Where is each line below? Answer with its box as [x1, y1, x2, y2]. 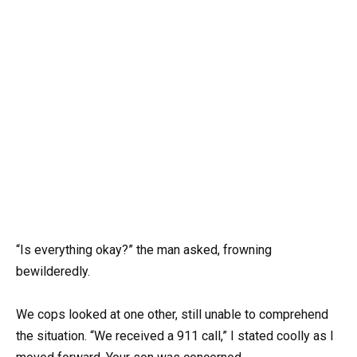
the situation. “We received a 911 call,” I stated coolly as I [16, 328, 334, 343]
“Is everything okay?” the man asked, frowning [16, 241, 272, 257]
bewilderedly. [16, 263, 90, 279]
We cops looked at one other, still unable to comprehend [16, 306, 328, 322]
